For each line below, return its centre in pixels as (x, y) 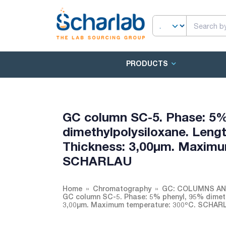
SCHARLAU (97, 161)
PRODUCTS (147, 64)
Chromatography (122, 188)
